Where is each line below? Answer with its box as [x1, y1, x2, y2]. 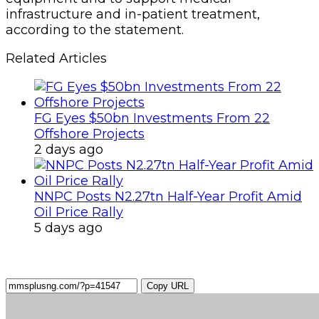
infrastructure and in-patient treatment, [6, 6, 260, 22]
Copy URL [147, 280, 189, 291]
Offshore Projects [34, 125, 145, 142]
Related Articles [6, 50, 107, 66]
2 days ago [34, 141, 103, 157]
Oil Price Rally [34, 204, 123, 220]
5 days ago [34, 219, 103, 236]
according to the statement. [6, 21, 184, 38]
